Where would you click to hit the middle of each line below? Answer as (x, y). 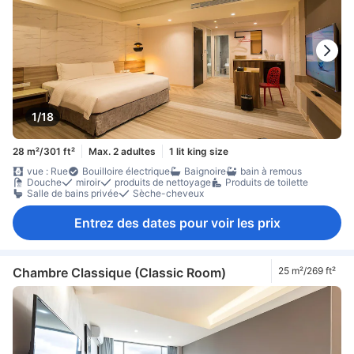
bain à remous (271, 171)
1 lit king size (199, 151)
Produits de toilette (267, 183)
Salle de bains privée (73, 194)
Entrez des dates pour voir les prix (177, 223)
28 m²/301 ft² (44, 151)
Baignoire (205, 171)
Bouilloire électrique (126, 171)
